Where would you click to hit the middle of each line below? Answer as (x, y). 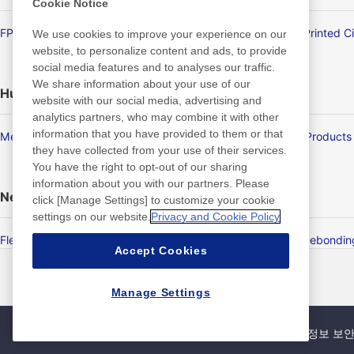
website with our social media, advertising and (147, 100)
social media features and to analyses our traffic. (154, 67)
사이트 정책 (133, 333)
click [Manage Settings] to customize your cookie (154, 200)
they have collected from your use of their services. (160, 150)
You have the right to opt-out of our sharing (140, 166)
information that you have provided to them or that (158, 133)
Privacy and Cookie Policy (215, 216)
